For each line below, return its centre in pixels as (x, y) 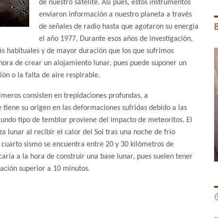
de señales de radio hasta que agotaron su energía (119, 27)
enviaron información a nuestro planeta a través (115, 15)
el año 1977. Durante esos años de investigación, (116, 39)
